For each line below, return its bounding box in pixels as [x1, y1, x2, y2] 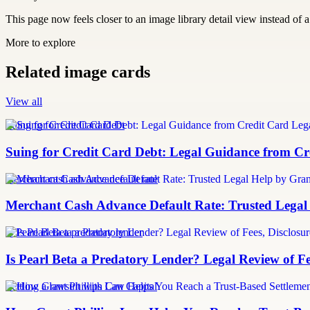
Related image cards [6, 63, 150, 82]
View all [6, 95, 42, 108]
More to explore [6, 37, 75, 49]
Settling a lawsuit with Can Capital [6, 280, 157, 292]
